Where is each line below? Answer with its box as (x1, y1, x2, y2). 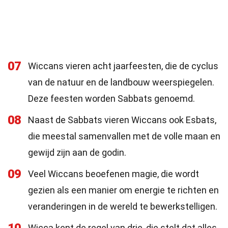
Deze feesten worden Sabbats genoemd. (28, 93, 195, 104)
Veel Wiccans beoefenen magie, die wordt (28, 168, 199, 179)
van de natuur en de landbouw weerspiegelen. (28, 77, 214, 88)
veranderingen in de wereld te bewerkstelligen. (28, 201, 217, 212)
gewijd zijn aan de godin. (28, 147, 126, 158)
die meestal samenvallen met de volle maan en (28, 131, 220, 141)
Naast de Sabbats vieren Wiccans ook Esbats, (28, 115, 216, 125)
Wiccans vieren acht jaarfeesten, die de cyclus (28, 61, 218, 71)
